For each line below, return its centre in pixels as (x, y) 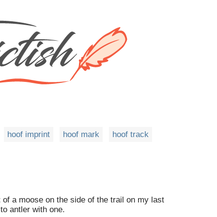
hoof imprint (29, 135)
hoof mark (81, 135)
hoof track (131, 135)
